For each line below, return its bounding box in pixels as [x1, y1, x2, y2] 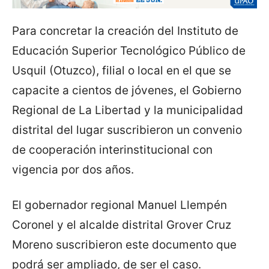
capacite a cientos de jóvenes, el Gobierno [12, 83, 241, 98]
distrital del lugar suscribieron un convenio [12, 123, 242, 138]
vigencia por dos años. [12, 163, 134, 177]
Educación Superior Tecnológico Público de [12, 44, 246, 58]
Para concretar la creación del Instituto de [12, 24, 238, 38]
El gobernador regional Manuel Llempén [12, 198, 227, 213]
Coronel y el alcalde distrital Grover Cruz [12, 218, 231, 232]
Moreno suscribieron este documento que [12, 238, 237, 252]
